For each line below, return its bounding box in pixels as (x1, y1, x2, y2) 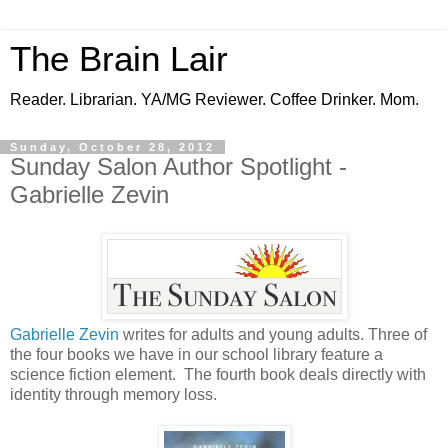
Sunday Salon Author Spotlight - (10, 153, 347, 180)
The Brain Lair (10, 40, 228, 78)
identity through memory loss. (10, 385, 217, 403)
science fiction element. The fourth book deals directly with (10, 365, 426, 383)
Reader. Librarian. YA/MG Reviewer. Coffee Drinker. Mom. (10, 91, 419, 108)
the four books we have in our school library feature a (10, 345, 383, 363)
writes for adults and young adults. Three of (123, 325, 427, 343)
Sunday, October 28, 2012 (10, 141, 215, 153)
